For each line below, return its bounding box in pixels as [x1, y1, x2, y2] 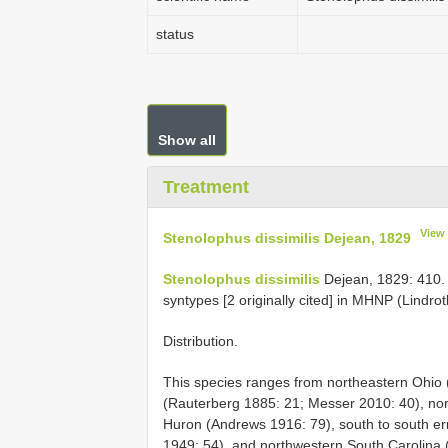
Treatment [163, 177, 249, 197]
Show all [158, 132, 216, 148]
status [156, 26, 194, 42]
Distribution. [163, 332, 238, 349]
